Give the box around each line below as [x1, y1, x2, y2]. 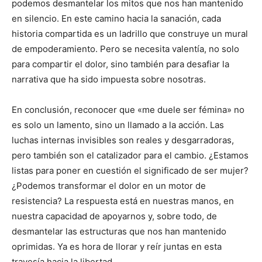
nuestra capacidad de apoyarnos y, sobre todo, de [12, 211, 217, 222]
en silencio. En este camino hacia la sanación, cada [12, 13, 221, 24]
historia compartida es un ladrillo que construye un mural [12, 28, 248, 39]
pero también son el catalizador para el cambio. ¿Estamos [12, 150, 249, 161]
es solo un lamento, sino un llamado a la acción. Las [12, 119, 224, 130]
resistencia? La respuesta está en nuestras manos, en [12, 195, 234, 206]
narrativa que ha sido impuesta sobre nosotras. [12, 74, 206, 85]
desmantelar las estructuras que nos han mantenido [12, 226, 226, 237]
